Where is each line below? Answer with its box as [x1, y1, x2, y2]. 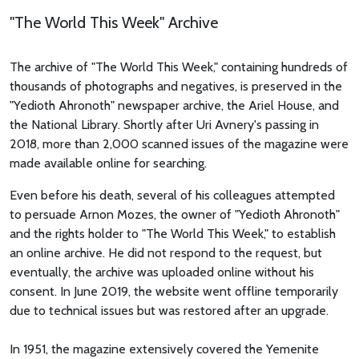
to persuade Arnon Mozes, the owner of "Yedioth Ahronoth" [10, 207, 340, 223]
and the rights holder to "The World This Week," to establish [10, 226, 336, 242]
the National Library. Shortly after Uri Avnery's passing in [10, 117, 319, 133]
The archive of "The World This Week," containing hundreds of [10, 59, 348, 75]
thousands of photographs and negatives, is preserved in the [10, 79, 342, 95]
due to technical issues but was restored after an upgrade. [10, 303, 329, 319]
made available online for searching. [10, 155, 207, 171]
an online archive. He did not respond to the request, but [10, 245, 322, 261]
